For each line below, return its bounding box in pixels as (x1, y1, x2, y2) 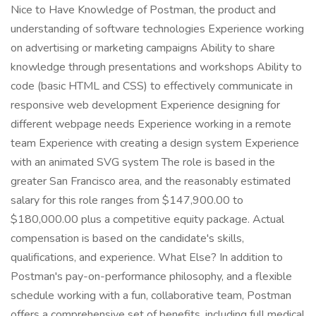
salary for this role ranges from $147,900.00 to (11, 193, 243, 208)
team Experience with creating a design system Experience (11, 135, 299, 151)
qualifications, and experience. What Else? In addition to (11, 250, 283, 265)
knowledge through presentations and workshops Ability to (11, 59, 302, 75)
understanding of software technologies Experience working (11, 21, 304, 37)
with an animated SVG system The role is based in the (11, 154, 275, 170)
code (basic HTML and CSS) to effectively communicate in (11, 78, 293, 94)
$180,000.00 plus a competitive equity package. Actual (11, 212, 284, 227)
